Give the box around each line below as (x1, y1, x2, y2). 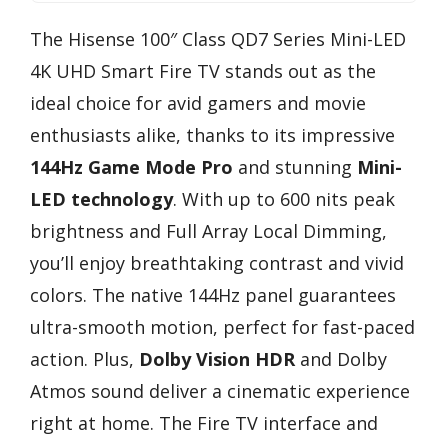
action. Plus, (30, 347, 139, 372)
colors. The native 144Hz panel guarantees (30, 283, 396, 308)
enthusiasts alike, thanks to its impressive (30, 123, 395, 148)
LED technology (30, 187, 173, 212)
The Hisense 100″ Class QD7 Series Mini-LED (30, 27, 406, 52)
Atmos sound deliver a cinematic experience (30, 379, 410, 404)
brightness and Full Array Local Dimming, (30, 219, 387, 244)
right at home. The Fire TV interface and (30, 411, 378, 436)
